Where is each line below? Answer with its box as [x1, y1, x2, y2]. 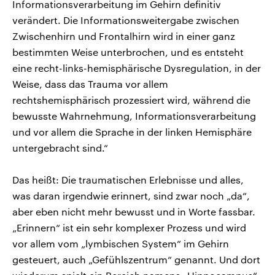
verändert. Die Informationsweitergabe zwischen [12, 14, 239, 26]
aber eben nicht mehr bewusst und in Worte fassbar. [12, 205, 255, 217]
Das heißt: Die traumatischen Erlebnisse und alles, [12, 173, 244, 185]
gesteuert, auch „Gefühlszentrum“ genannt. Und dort [12, 253, 260, 265]
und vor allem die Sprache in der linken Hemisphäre [12, 125, 252, 137]
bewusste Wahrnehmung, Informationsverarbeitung [12, 109, 256, 122]
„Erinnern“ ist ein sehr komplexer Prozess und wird [12, 221, 246, 233]
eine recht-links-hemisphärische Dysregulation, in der [12, 61, 261, 74]
